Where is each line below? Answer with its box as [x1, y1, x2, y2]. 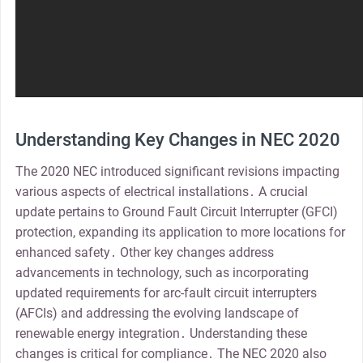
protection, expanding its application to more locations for [15, 224, 345, 240]
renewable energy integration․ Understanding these [15, 325, 307, 341]
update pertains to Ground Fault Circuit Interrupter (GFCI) [15, 203, 338, 220]
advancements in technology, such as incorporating [15, 264, 309, 280]
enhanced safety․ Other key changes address [15, 244, 274, 260]
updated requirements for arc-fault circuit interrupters [15, 284, 317, 301]
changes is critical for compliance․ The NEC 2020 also [15, 345, 327, 361]
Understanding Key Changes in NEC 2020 [15, 129, 340, 150]
